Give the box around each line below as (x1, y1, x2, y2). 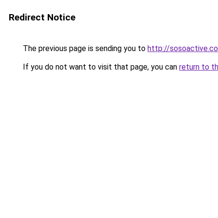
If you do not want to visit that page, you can (21, 62, 179, 72)
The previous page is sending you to (21, 44, 147, 53)
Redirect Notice (9, 12, 75, 23)
